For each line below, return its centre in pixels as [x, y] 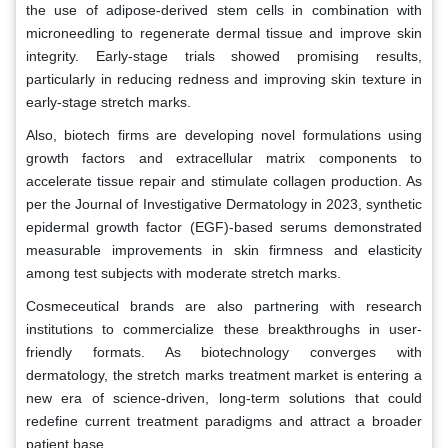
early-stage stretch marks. [108, 101]
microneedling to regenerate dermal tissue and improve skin [224, 32]
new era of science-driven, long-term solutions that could [224, 397]
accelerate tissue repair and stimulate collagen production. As [224, 180]
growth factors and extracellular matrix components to [224, 157]
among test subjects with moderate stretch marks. [183, 272]
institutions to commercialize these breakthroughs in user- [224, 328]
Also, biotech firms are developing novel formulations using [224, 134]
